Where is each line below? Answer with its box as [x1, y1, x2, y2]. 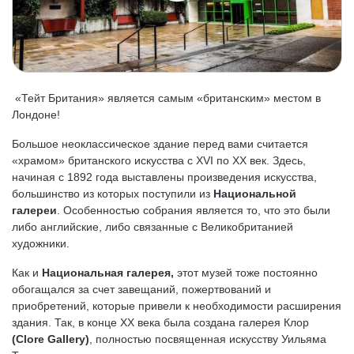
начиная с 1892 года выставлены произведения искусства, [12, 171, 317, 183]
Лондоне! [12, 108, 60, 121]
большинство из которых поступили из [12, 187, 213, 200]
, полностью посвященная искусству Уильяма [89, 333, 326, 345]
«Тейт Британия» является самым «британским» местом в [12, 92, 321, 104]
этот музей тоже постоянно [174, 266, 318, 279]
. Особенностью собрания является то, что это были [57, 204, 330, 217]
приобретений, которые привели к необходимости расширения [12, 299, 341, 312]
